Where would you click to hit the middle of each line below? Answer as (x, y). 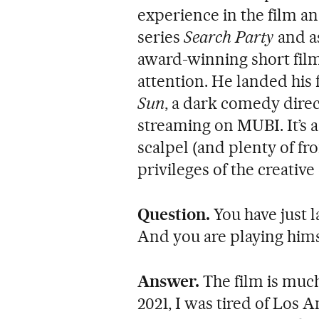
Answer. (171, 281)
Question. (176, 214)
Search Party (229, 37)
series (161, 37)
